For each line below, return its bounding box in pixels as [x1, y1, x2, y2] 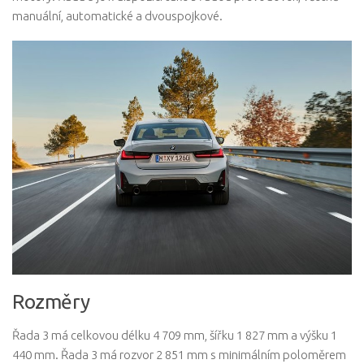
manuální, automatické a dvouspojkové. [12, 8, 223, 23]
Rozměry [12, 289, 90, 313]
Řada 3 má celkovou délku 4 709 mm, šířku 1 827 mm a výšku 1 [12, 327, 337, 342]
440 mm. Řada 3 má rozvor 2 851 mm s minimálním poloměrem [12, 347, 346, 362]
